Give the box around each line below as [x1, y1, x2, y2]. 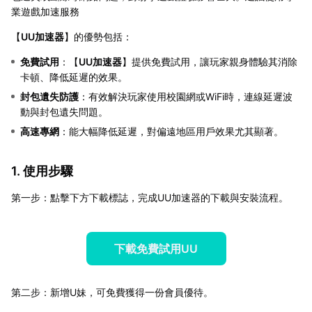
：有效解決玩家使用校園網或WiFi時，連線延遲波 [79, 91, 292, 103]
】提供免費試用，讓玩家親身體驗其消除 [122, 56, 297, 68]
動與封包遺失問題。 [20, 106, 108, 118]
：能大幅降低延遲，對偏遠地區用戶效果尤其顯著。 [59, 125, 283, 138]
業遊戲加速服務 [11, 6, 79, 18]
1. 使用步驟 [11, 164, 73, 179]
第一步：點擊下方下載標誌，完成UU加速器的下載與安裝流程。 [11, 192, 288, 204]
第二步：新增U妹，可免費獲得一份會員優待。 [11, 286, 213, 299]
